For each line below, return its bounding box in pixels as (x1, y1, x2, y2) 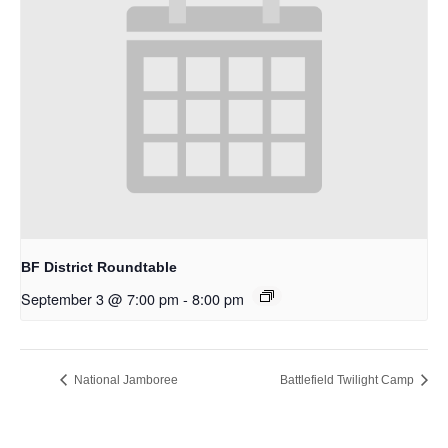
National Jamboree (71, 373, 178, 388)
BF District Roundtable (21, 259, 177, 276)
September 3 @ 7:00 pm (21, 288, 179, 310)
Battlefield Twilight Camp (280, 373, 417, 388)
